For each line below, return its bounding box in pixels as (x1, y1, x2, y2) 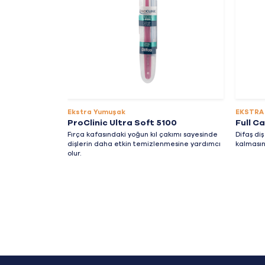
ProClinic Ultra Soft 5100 (67, 119, 177, 127)
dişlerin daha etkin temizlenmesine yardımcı (67, 141, 221, 147)
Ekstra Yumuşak (67, 109, 125, 115)
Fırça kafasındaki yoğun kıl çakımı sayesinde (67, 131, 218, 138)
